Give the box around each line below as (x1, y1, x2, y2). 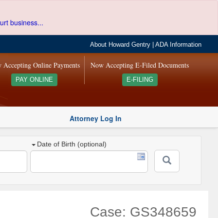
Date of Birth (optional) (37, 140, 107, 148)
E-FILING (126, 76, 153, 83)
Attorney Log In (70, 113, 122, 123)
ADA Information (155, 41, 202, 48)
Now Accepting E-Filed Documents (91, 60, 189, 70)
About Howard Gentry (90, 41, 151, 48)
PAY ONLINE (15, 76, 53, 83)
